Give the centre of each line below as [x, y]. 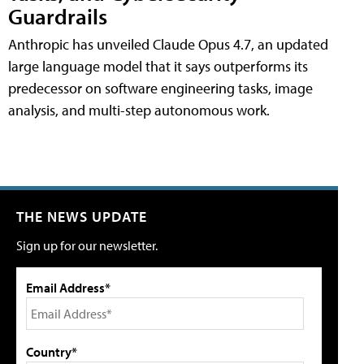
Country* [52, 352]
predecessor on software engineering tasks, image [160, 89]
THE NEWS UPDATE [82, 217]
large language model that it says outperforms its [158, 67]
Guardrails [58, 16]
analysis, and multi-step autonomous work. [139, 110]
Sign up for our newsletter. [87, 246]
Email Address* [68, 288]
